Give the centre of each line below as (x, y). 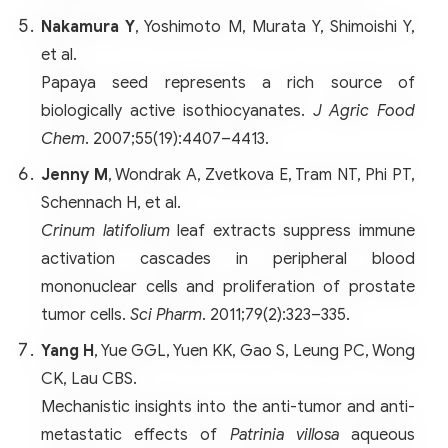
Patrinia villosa (284, 434)
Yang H (67, 350)
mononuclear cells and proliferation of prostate (228, 286)
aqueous (377, 434)
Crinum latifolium (105, 230)
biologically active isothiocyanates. (177, 110)
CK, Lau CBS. (89, 378)
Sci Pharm (166, 314)
